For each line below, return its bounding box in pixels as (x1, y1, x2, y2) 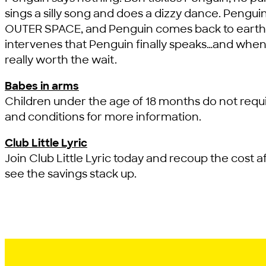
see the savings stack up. (5, 167, 137, 181)
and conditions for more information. (5, 110, 201, 124)
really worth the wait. (5, 53, 117, 67)
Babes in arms (5, 79, 79, 93)
